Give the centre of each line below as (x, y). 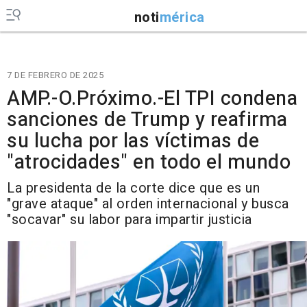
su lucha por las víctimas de (133, 141)
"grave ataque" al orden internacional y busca (148, 204)
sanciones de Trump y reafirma (147, 120)
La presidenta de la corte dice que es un (133, 188)
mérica (182, 17)
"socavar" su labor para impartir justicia (130, 220)
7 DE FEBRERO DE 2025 (55, 75)
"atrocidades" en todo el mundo (149, 162)
